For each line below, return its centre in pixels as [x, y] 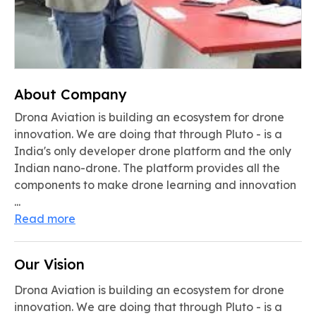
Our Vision [49, 264]
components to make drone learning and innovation [155, 185]
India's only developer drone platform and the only [153, 151]
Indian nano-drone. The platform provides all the [147, 168]
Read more [45, 219]
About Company [71, 94]
